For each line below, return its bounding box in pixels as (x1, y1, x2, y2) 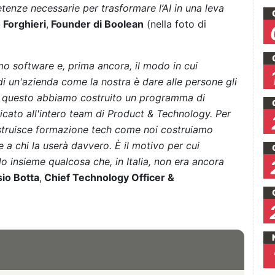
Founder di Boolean (48, 18, 144, 31)
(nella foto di (144, 18, 206, 31)
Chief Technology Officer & (42, 171, 174, 184)
